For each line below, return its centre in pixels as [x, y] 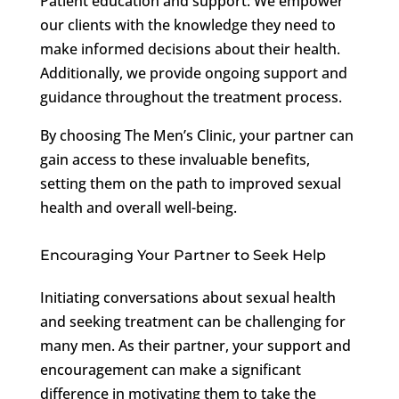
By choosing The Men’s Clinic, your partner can [196, 135]
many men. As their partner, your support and [195, 345]
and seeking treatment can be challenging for [192, 321]
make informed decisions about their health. [190, 49]
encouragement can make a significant [170, 369]
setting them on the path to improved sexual [190, 183]
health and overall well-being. [138, 207]
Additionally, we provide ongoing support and [193, 73]
